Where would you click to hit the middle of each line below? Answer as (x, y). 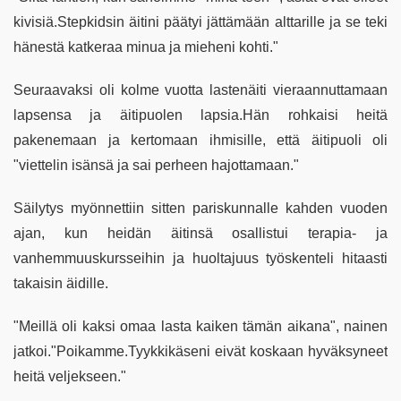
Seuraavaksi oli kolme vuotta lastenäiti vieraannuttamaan (200, 90)
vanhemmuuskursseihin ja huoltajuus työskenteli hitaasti (200, 258)
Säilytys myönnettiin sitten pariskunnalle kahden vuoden (200, 208)
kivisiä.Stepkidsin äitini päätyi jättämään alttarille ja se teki (200, 21)
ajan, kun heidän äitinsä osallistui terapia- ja (200, 233)
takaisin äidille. (61, 283)
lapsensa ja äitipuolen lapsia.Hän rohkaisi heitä (200, 115)
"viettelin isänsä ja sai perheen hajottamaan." (156, 165)
